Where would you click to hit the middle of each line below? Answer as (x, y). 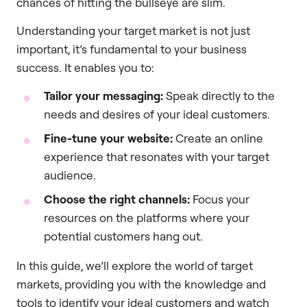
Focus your (220, 199)
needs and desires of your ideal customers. (157, 114)
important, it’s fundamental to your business (132, 49)
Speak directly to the (219, 96)
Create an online (218, 138)
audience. (70, 175)
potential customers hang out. (123, 236)
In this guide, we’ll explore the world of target (135, 266)
